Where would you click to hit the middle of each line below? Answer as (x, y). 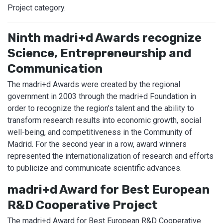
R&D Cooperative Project (83, 205)
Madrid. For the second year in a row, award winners (97, 144)
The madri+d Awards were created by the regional (94, 84)
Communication (55, 68)
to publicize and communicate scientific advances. (95, 168)
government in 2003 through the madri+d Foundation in (102, 96)
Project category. (37, 7)
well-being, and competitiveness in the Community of (100, 132)
